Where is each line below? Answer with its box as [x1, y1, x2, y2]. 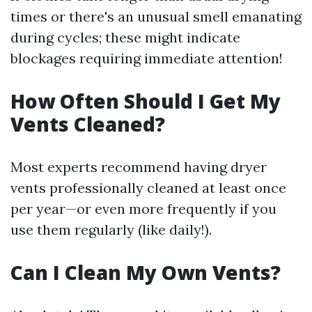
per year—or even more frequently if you [10, 200, 276, 218]
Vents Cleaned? [10, 111, 165, 138]
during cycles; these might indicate [10, 29, 240, 47]
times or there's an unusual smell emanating [10, 8, 302, 26]
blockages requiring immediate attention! [10, 49, 283, 68]
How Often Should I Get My [10, 88, 281, 115]
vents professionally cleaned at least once [10, 179, 286, 197]
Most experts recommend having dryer [10, 158, 267, 176]
